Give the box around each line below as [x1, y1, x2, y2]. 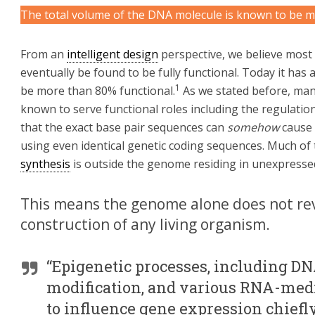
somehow [227, 120, 279, 135]
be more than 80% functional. [20, 83, 175, 98]
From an [20, 46, 67, 62]
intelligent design [67, 46, 158, 62]
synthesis [20, 156, 70, 172]
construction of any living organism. [20, 214, 270, 234]
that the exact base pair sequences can [20, 120, 227, 135]
